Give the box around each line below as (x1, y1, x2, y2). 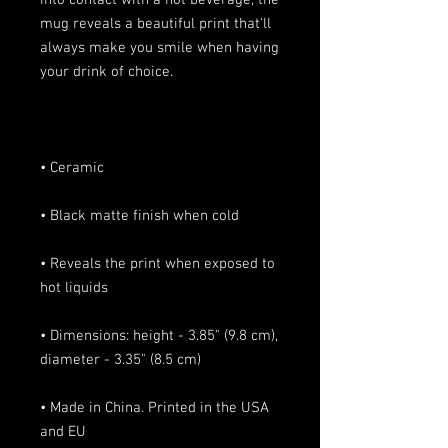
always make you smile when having (40, 39, 279, 57)
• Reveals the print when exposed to (40, 255, 275, 273)
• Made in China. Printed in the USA (40, 399, 269, 417)
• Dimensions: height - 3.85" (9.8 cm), (40, 327, 278, 345)
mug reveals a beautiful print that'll (40, 15, 271, 33)
